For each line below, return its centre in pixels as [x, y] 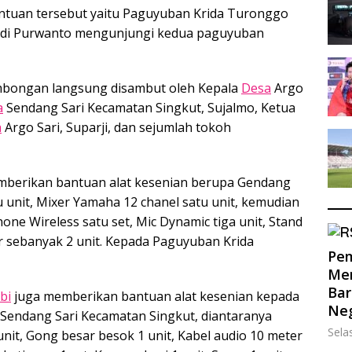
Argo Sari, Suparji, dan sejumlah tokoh [116, 127]
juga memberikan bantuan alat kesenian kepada [155, 296]
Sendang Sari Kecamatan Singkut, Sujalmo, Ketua [149, 107]
